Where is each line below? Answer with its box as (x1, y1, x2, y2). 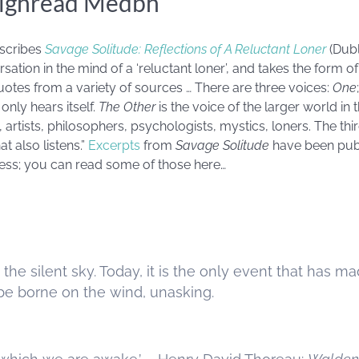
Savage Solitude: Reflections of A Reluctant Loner (45, 42, 326, 57)
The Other (99, 99, 155, 115)
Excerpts (88, 138, 140, 153)
